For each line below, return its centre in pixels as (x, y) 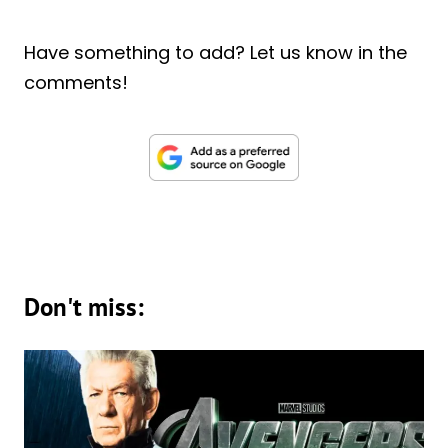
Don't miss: (84, 306)
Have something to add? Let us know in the (215, 52)
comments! (76, 82)
